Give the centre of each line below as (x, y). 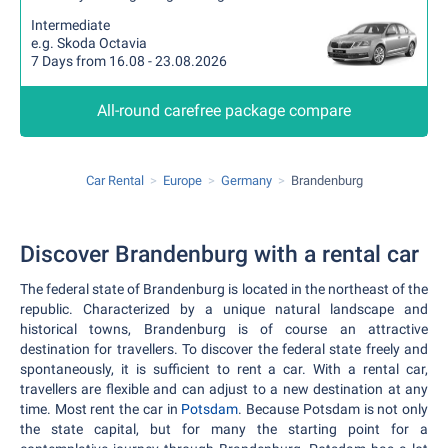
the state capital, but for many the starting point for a (224, 429)
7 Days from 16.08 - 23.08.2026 (129, 61)
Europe (182, 180)
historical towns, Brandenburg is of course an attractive (224, 329)
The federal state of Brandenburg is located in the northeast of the (224, 289)
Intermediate (70, 25)
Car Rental (114, 180)
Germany (246, 180)
